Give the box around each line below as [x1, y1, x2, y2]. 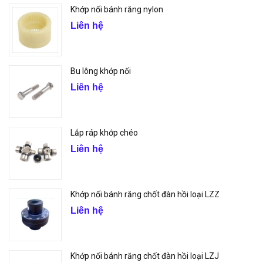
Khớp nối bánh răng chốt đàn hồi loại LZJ [70, 251, 219, 261]
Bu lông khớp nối [70, 66, 131, 76]
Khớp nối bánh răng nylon [70, 5, 163, 15]
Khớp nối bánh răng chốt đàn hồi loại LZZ [70, 190, 220, 200]
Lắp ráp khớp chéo [70, 128, 138, 138]
